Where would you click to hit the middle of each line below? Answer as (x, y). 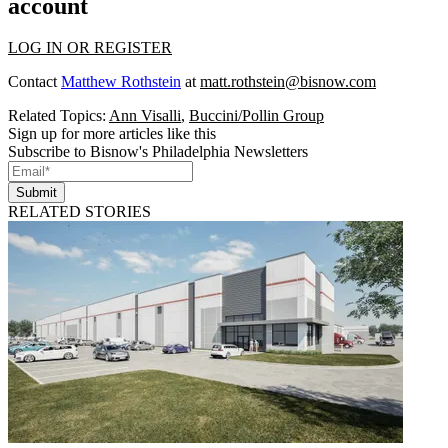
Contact (34, 82)
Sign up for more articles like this (112, 134)
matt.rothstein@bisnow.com (288, 82)
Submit (36, 193)
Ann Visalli (145, 116)
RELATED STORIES (79, 212)
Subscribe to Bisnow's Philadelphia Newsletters (158, 152)
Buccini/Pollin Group (256, 116)
